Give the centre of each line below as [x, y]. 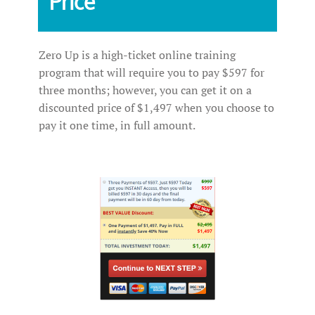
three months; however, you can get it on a [145, 90]
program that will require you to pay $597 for [152, 73]
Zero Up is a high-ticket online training [137, 55]
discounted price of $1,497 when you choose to [156, 108]
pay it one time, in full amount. [117, 126]
